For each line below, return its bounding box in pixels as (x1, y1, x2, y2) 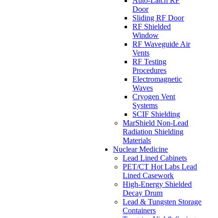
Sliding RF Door (132, 14, 184, 22)
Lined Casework (123, 171, 174, 180)
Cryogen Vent (132, 92, 176, 101)
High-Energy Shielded (123, 180, 192, 188)
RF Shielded (132, 22, 171, 31)
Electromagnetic (132, 75, 182, 83)
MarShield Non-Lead (123, 119, 189, 127)
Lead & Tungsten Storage (123, 198, 202, 206)
